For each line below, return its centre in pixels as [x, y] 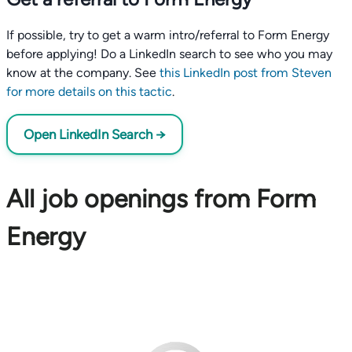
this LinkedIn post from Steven [246, 73]
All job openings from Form [161, 199]
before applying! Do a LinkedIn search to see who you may [169, 54]
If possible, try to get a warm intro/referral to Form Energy [168, 35]
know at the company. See [81, 73]
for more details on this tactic [89, 92]
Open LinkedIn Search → [95, 134]
